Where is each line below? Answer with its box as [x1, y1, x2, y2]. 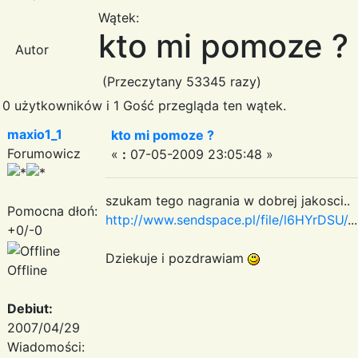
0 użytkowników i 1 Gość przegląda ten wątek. [2, 97, 286, 113]
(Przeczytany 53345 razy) [98, 73, 261, 89]
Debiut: [7, 300, 53, 316]
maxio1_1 [7, 125, 62, 142]
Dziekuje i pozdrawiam [105, 249, 248, 266]
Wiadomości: [7, 338, 85, 355]
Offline [7, 261, 47, 278]
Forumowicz [7, 145, 81, 161]
